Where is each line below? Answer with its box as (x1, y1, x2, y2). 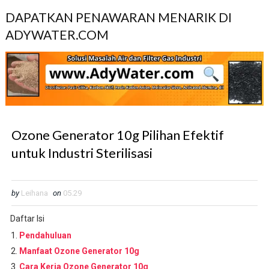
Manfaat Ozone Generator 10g (19, 246, 139, 256)
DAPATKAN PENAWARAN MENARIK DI (5, 10, 232, 25)
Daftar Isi (10, 213, 44, 223)
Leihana (20, 188, 50, 198)
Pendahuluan (19, 230, 71, 240)
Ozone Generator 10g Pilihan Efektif (11, 126, 224, 143)
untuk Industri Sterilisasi (11, 144, 153, 161)
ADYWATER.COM (5, 27, 109, 42)
